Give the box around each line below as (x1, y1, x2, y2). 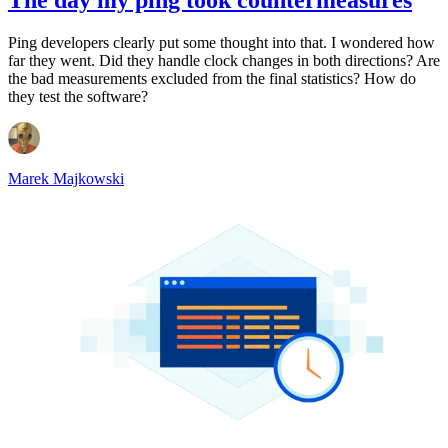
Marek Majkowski (8, 169, 124, 187)
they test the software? (8, 87, 148, 105)
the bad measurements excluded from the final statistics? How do (8, 69, 416, 87)
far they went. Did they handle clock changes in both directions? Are (8, 51, 440, 69)
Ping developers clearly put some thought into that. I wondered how (8, 33, 435, 51)
